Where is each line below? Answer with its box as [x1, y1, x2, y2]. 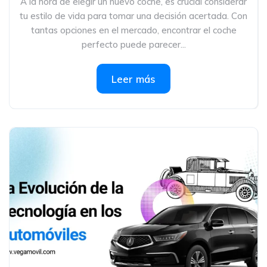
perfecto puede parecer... [81, 39, 186, 50]
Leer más [111, 73, 156, 85]
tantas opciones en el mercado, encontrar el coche [30, 24, 237, 36]
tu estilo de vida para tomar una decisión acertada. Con [20, 10, 247, 21]
